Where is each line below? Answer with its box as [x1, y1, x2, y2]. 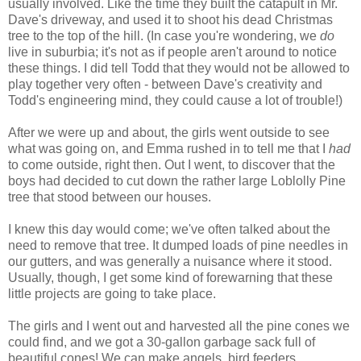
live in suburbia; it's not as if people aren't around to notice [8, 44, 337, 59]
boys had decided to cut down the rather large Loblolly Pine [8, 173, 346, 188]
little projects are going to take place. [8, 286, 216, 301]
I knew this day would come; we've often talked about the [8, 222, 330, 236]
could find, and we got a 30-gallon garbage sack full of [8, 334, 315, 349]
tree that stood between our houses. [8, 189, 211, 204]
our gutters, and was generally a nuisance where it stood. [8, 254, 332, 268]
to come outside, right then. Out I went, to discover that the [8, 157, 335, 172]
